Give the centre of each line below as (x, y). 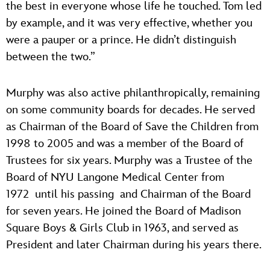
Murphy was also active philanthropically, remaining (133, 93)
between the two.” (51, 57)
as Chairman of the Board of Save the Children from (132, 127)
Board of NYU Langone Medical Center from (115, 177)
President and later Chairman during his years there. (134, 245)
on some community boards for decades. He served (130, 110)
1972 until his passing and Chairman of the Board (128, 194)
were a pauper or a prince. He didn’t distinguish (121, 40)
